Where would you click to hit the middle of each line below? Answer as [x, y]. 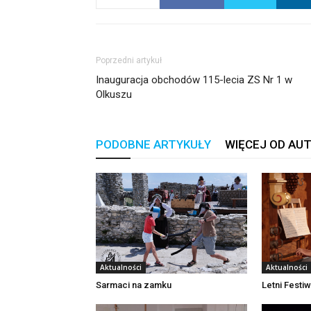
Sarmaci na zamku [134, 285]
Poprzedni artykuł [129, 60]
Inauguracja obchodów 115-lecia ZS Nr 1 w [194, 80]
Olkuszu [114, 94]
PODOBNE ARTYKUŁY [153, 144]
